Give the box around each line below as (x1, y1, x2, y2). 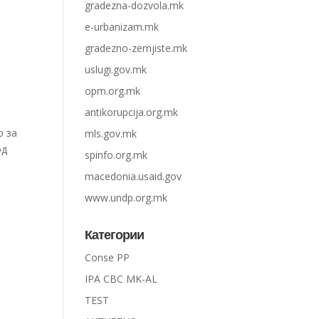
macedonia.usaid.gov (85, 169, 182, 183)
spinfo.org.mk (85, 148, 148, 162)
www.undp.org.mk (85, 191, 168, 204)
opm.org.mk (85, 84, 141, 98)
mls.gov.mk (85, 127, 137, 140)
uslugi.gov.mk (85, 63, 147, 76)
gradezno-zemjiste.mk (85, 41, 188, 55)
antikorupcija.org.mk (85, 105, 179, 119)
